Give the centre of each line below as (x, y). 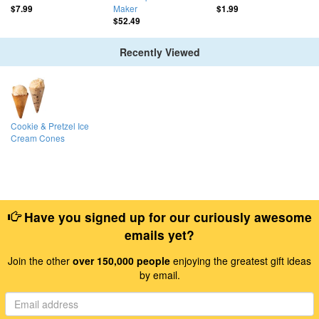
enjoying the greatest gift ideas (241, 260)
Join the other (40, 260)
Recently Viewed (159, 52)
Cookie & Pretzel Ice (50, 126)
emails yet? (159, 234)
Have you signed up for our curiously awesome (166, 216)
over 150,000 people (121, 260)
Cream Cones (38, 138)
